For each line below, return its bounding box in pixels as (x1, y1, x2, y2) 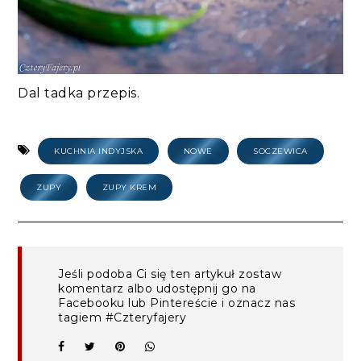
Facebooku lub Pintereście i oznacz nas (58, 296, 296, 311)
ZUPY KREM (102, 182, 157, 193)
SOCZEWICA (253, 146, 308, 157)
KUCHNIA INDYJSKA (54, 146, 143, 157)
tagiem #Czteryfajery (58, 310, 187, 326)
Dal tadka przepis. (18, 85, 140, 102)
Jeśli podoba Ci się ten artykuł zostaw (58, 267, 282, 282)
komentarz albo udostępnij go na (58, 281, 256, 297)
